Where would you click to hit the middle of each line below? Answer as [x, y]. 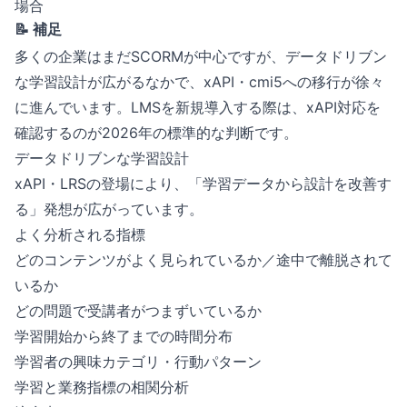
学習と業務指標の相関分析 [102, 387]
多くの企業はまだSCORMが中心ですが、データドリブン [201, 56]
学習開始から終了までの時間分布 [124, 336]
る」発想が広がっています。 [109, 209]
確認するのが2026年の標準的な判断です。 [156, 133]
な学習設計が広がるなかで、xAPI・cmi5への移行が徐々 [199, 82]
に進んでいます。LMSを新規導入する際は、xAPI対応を [198, 107]
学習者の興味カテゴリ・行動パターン [138, 362]
